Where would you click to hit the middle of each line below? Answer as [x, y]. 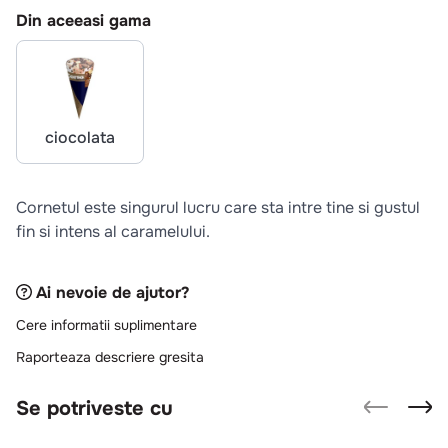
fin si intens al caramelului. [113, 231]
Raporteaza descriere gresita [110, 356]
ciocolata [80, 137]
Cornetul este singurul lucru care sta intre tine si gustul [218, 207]
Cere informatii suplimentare [106, 324]
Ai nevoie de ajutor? [112, 292]
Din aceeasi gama [83, 20]
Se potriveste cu [94, 408]
